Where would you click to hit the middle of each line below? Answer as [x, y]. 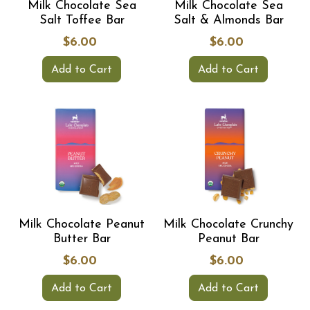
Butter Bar [82, 239]
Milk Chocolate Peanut [82, 225]
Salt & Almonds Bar [228, 20]
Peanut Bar [228, 239]
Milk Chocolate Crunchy [228, 225]
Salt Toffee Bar [82, 20]
